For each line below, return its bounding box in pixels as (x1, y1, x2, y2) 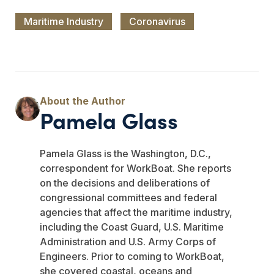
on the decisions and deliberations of (40, 177, 210, 190)
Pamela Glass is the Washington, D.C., (40, 147, 211, 160)
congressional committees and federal (40, 191, 217, 204)
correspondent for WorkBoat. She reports (40, 162, 231, 175)
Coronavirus (129, 15, 185, 28)
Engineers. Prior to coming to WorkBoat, (40, 250, 224, 263)
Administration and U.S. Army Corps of (40, 235, 216, 248)
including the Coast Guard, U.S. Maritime (40, 221, 224, 234)
